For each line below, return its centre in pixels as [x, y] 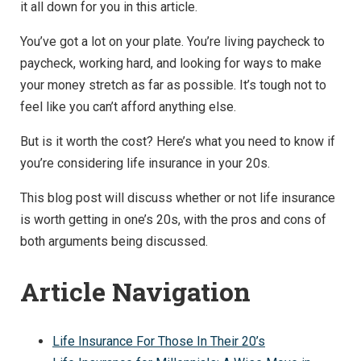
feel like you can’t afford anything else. [128, 106]
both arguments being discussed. [114, 241]
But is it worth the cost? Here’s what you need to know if [178, 141]
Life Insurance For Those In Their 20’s [159, 342]
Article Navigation [135, 291]
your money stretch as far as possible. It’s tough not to [173, 85]
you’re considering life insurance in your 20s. [145, 163]
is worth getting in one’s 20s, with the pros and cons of [173, 219]
